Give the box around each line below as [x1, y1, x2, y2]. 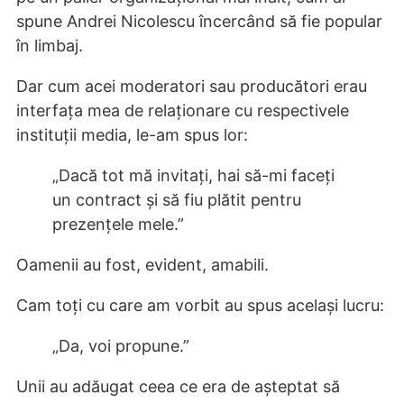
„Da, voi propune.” [52, 335, 189, 355]
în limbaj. [16, 35, 83, 55]
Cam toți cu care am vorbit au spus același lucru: [16, 295, 384, 315]
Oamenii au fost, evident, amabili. [16, 254, 269, 274]
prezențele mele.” [52, 214, 184, 234]
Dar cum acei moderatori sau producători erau [16, 76, 367, 96]
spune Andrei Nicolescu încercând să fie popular [16, 11, 382, 31]
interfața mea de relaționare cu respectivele [16, 100, 349, 120]
